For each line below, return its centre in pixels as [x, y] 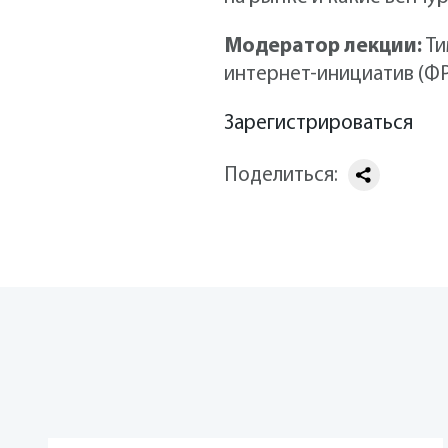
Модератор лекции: [323, 47]
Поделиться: [281, 176]
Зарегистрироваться [318, 124]
